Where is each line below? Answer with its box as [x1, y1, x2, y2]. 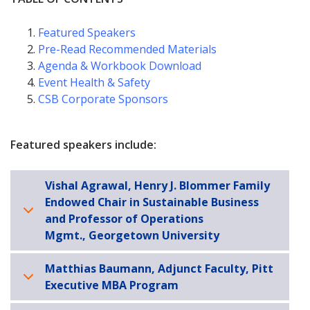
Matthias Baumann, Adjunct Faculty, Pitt [45, 261, 273, 277]
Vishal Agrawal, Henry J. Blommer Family [45, 178, 270, 194]
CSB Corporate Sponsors [38, 91, 168, 107]
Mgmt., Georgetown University [45, 228, 219, 244]
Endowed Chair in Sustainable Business [45, 194, 259, 210]
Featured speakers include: [10, 136, 156, 152]
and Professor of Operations [45, 211, 203, 227]
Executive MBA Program [45, 277, 179, 293]
